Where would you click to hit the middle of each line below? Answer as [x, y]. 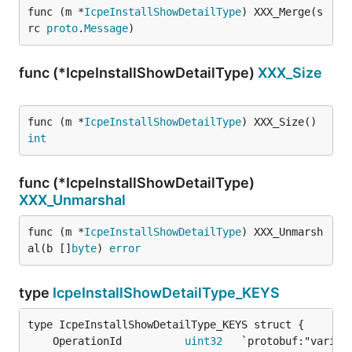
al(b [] [49, 248]
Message [106, 28]
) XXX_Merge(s [282, 12]
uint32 [203, 341]
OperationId [119, 341]
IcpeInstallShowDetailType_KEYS [166, 293]
